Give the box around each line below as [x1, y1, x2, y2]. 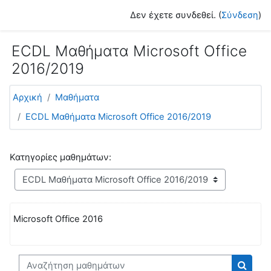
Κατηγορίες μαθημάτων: [10, 152, 111, 163]
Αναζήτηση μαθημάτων [18, 255, 117, 266]
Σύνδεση [221, 10, 258, 21]
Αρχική [13, 92, 42, 103]
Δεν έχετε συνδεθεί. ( [130, 10, 221, 21]
